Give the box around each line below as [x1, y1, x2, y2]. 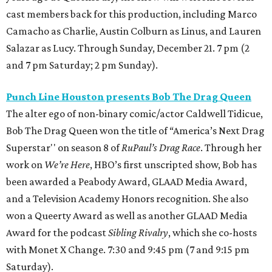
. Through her [200, 141, 262, 154]
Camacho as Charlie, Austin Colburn [6, 25, 168, 38]
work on [6, 158, 44, 171]
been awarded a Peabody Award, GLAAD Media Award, [6, 175, 247, 188]
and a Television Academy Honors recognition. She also [6, 192, 248, 205]
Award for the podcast [6, 226, 108, 239]
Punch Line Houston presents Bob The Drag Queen [6, 90, 251, 103]
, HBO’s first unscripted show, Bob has [90, 158, 257, 171]
